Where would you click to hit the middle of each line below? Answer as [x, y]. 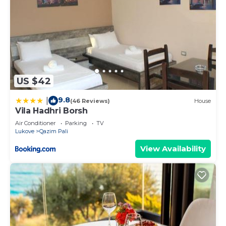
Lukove [25, 131]
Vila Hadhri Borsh [51, 111]
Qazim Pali [54, 131]
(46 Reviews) [90, 101]
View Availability [173, 149]
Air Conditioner [35, 123]
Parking [76, 123]
